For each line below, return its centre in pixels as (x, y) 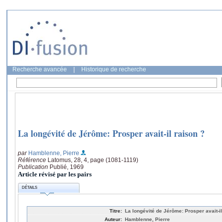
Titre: (116, 211)
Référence (33, 160)
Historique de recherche (114, 69)
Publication (34, 167)
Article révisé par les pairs (55, 174)
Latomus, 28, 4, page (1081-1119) (93, 160)
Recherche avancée (40, 69)
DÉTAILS (30, 188)
